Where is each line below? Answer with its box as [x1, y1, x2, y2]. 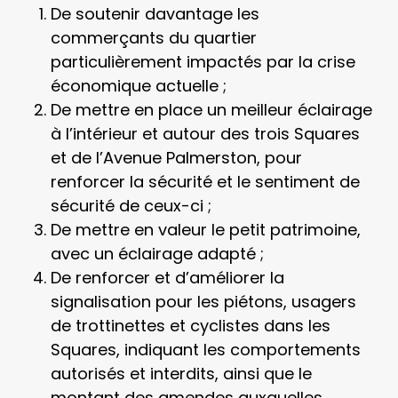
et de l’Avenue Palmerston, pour [50, 147, 302, 169]
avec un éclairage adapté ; [50, 243, 264, 265]
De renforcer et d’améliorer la [50, 267, 284, 289]
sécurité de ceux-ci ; [50, 195, 211, 217]
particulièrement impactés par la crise [50, 51, 355, 73]
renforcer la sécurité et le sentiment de [50, 171, 360, 193]
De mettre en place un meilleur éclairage [50, 99, 372, 121]
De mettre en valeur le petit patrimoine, [50, 219, 361, 241]
